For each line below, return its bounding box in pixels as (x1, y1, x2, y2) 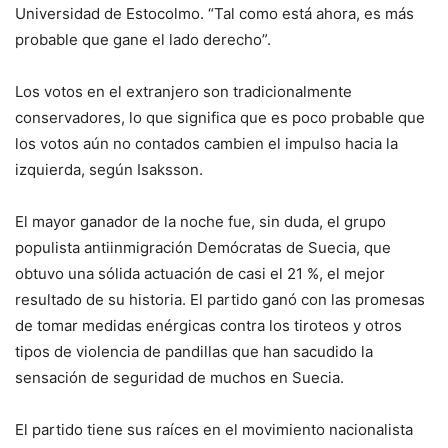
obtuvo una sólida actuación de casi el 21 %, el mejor (15, 264, 385, 284)
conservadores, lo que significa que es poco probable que (15, 108, 425, 128)
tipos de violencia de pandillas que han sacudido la (15, 342, 373, 362)
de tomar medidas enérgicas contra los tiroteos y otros (15, 316, 402, 336)
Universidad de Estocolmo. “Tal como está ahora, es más (15, 4, 414, 24)
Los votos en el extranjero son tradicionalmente (15, 82, 352, 102)
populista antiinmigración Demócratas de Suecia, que (15, 238, 391, 258)
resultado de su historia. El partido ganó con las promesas (15, 290, 425, 310)
